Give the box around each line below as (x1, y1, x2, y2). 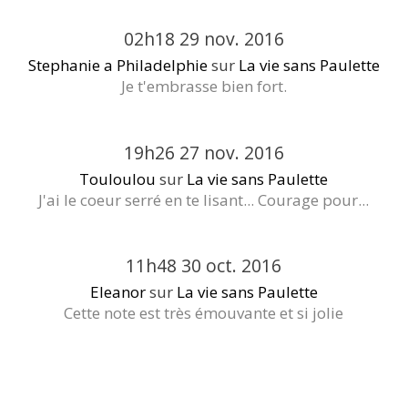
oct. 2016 (206, 253, 282, 279)
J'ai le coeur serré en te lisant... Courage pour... (38, 189, 370, 210)
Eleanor (89, 281, 146, 303)
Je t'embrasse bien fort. (120, 76, 287, 97)
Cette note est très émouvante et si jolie (64, 302, 344, 324)
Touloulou (79, 168, 157, 189)
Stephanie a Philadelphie (27, 55, 208, 76)
